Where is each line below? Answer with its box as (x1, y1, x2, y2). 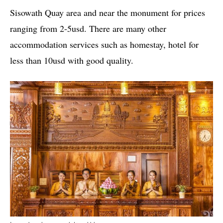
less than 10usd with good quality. (10, 54, 133, 67)
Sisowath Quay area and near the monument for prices (10, 6, 205, 19)
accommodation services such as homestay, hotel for (10, 38, 199, 51)
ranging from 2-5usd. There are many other (10, 22, 166, 35)
